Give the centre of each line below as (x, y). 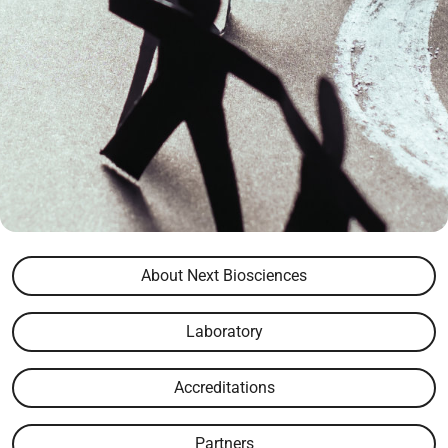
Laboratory (224, 331)
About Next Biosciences (224, 275)
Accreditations (224, 387)
